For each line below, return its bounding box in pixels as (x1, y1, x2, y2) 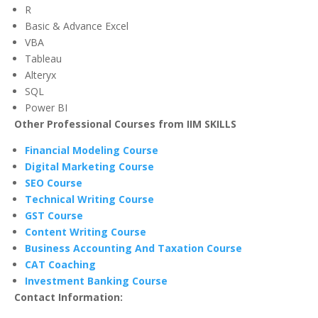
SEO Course (25, 176, 82, 190)
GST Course (25, 209, 83, 223)
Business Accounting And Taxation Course (25, 241, 242, 256)
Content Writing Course (25, 225, 146, 239)
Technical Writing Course (25, 192, 154, 207)
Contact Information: (14, 290, 123, 305)
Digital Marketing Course (25, 160, 154, 174)
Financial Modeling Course (25, 143, 158, 158)
